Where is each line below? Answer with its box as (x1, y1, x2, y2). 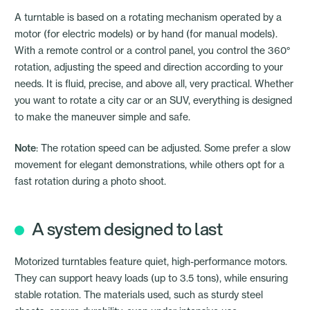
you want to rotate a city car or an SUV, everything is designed (15, 94, 292, 107)
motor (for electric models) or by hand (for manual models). (15, 28, 277, 40)
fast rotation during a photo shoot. (15, 175, 166, 188)
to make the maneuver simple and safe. (15, 111, 190, 123)
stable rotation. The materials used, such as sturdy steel (15, 289, 263, 301)
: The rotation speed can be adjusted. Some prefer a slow (36, 142, 291, 154)
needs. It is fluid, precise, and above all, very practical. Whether (15, 77, 293, 90)
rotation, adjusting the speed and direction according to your (15, 61, 283, 73)
